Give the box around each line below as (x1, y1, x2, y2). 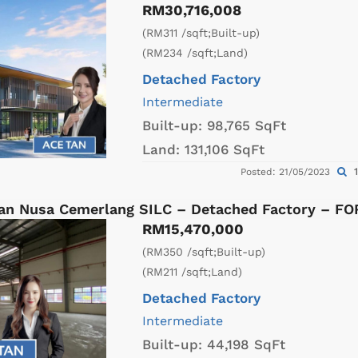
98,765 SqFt (207, 117, 286, 134)
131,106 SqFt (185, 141, 265, 158)
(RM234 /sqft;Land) (142, 46, 248, 60)
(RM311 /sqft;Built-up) (142, 26, 260, 40)
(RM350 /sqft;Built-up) (142, 245, 265, 259)
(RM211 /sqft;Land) (142, 265, 242, 279)
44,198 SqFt (207, 336, 285, 353)
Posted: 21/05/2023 (240, 166, 333, 178)
